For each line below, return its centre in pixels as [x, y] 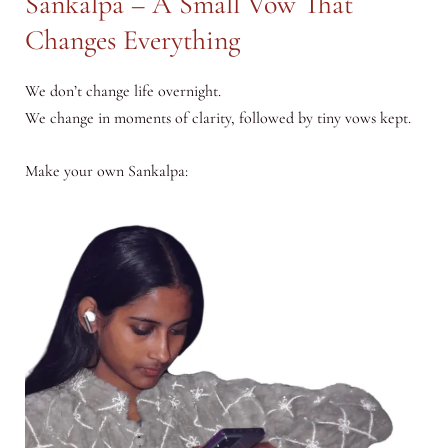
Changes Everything [132, 39]
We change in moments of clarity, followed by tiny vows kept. [217, 117]
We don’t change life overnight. [122, 90]
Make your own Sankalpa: [106, 170]
